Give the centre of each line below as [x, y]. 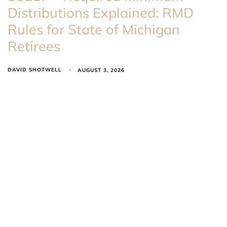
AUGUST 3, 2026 [101, 70]
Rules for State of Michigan [94, 30]
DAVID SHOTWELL [35, 70]
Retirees [34, 46]
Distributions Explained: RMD [101, 13]
